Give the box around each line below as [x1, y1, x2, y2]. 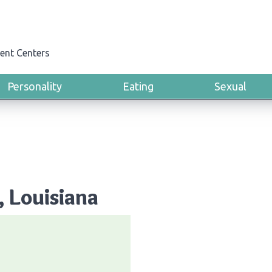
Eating [123, 80, 154, 92]
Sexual [214, 80, 246, 92]
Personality [7, 80, 62, 92]
